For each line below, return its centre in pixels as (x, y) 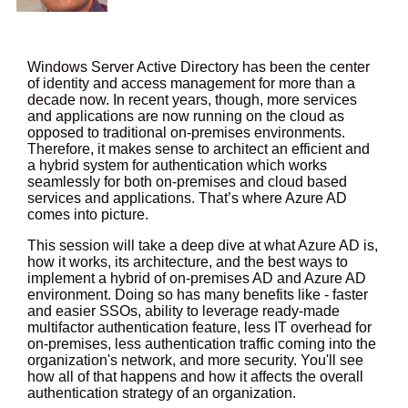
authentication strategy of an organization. (162, 393)
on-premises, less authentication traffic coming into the (202, 344)
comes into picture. (88, 215)
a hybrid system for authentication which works (177, 166)
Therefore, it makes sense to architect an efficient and (199, 149)
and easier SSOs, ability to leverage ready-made (184, 311)
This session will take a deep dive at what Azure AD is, (203, 246)
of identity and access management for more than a (191, 84)
